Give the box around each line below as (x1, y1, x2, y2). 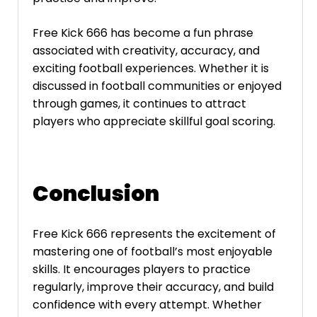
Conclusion (33, 179, 159, 209)
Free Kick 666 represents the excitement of (33, 225, 276, 242)
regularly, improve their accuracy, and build (33, 278, 274, 295)
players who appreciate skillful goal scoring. (33, 113, 275, 130)
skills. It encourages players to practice (33, 260, 250, 277)
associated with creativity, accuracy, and (33, 42, 260, 59)
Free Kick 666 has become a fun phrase (33, 25, 253, 42)
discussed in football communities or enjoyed (33, 78, 282, 95)
